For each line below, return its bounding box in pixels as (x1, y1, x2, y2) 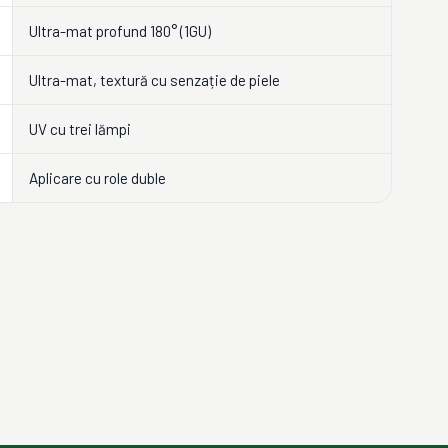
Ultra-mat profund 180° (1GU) (29, 22, 211, 40)
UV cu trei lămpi (29, 120, 131, 138)
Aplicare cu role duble (29, 169, 166, 187)
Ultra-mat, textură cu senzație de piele (29, 71, 280, 89)
